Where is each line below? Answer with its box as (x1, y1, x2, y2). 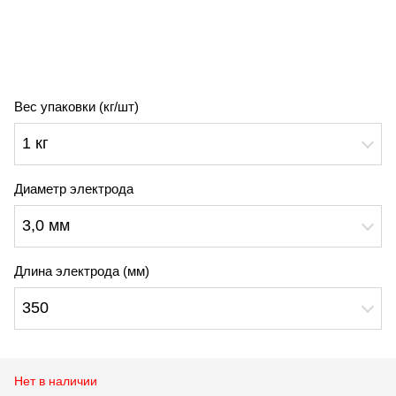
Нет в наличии (14, 373, 97, 388)
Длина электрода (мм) (14, 263, 149, 278)
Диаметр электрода (14, 180, 133, 196)
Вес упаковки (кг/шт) (14, 98, 139, 114)
